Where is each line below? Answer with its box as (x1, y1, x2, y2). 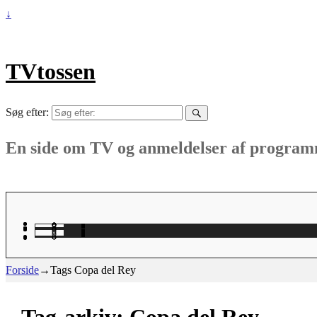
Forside (6, 263, 39, 276)
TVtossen (6, 59, 96, 85)
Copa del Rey (74, 263, 136, 276)
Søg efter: (6, 105, 49, 118)
